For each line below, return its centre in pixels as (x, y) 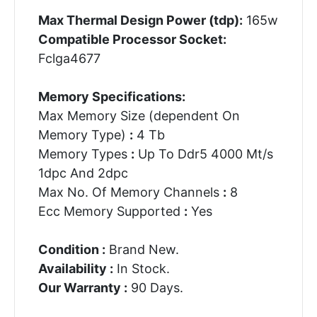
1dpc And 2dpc (83, 173)
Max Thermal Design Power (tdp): (140, 20)
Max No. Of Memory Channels (130, 192)
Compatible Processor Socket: (132, 39)
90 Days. (155, 287)
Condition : (71, 249)
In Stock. (141, 268)
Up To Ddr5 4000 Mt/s (203, 154)
